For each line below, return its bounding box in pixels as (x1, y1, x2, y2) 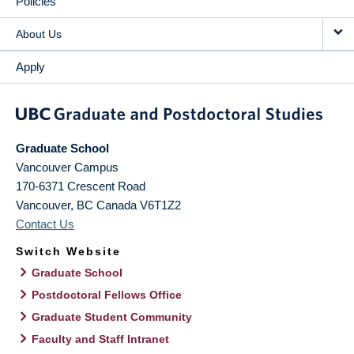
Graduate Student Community (32, 311, 192, 324)
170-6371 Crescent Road (16, 179, 145, 194)
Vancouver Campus (16, 160, 119, 175)
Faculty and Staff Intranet (32, 333, 169, 346)
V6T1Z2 (140, 198, 181, 213)
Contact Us (16, 217, 74, 232)
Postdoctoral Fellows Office (32, 288, 182, 302)
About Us (16, 28, 62, 41)
